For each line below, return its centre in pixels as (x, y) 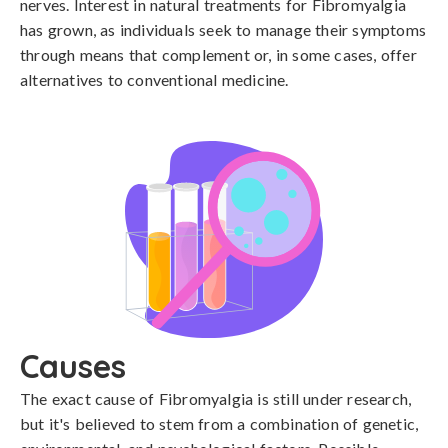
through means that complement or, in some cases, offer (218, 54)
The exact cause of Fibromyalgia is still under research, (216, 398)
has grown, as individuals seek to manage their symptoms (223, 29)
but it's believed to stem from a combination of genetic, (219, 423)
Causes (73, 366)
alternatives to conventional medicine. (154, 79)
